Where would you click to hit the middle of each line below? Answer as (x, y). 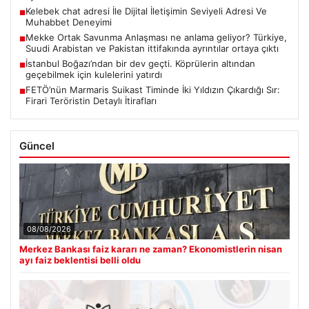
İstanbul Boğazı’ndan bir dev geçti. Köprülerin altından (140, 63)
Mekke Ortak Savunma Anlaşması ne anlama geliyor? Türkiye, (156, 37)
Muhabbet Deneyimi (69, 22)
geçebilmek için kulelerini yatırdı (94, 74)
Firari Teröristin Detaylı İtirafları (91, 100)
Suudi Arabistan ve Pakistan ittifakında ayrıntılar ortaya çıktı (152, 48)
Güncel (37, 146)
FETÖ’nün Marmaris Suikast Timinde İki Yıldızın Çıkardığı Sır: (153, 89)
